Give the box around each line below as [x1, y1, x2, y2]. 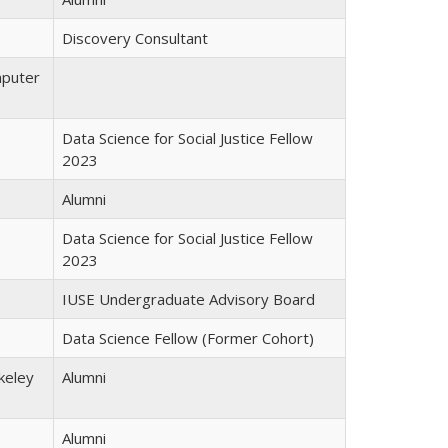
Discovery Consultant [62, 28, 208, 48]
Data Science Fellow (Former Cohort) [62, 328, 314, 348]
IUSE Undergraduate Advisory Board [62, 289, 315, 309]
